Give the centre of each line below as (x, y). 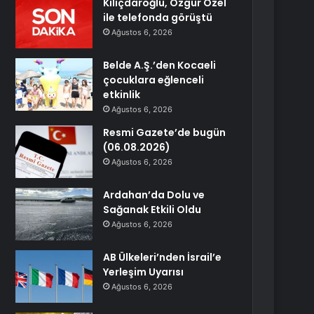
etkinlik (122, 95)
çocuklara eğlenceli (154, 80)
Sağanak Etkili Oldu (152, 210)
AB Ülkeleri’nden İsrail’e (163, 257)
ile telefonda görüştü (158, 18)
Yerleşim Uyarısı (144, 272)
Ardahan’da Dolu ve (154, 195)
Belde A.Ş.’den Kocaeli (160, 65)
